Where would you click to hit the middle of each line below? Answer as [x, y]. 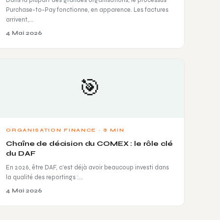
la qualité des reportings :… [45, 177]
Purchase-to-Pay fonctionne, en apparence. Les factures [87, 9]
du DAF [21, 153]
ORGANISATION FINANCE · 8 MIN [65, 130]
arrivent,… [20, 19]
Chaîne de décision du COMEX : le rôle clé [89, 143]
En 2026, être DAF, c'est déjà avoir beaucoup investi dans [88, 167]
